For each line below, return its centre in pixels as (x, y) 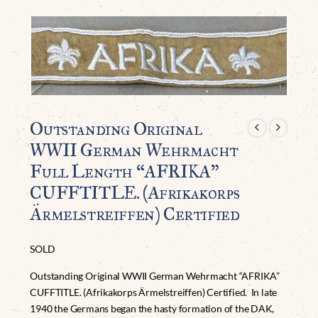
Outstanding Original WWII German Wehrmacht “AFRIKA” (155, 276)
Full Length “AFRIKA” (124, 171)
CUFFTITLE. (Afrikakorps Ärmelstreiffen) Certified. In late (154, 292)
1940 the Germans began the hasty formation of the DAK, (152, 309)
